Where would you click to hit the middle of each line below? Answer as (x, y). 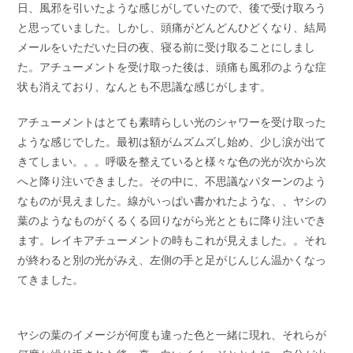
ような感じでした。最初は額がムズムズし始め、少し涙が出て (172, 141)
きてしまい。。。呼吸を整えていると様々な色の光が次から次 (172, 161)
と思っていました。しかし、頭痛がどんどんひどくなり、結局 (172, 27)
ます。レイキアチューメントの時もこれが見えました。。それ (172, 240)
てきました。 (51, 279)
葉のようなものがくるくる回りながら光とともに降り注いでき (172, 220)
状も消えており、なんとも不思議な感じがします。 (145, 86)
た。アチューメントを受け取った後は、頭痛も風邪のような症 (172, 66)
